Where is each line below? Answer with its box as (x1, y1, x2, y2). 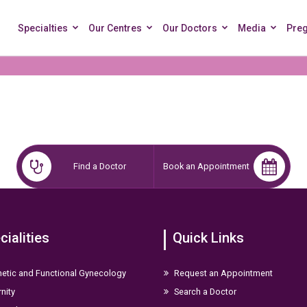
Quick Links (173, 229, 244, 246)
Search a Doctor (172, 286, 236, 297)
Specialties (17, 23, 68, 34)
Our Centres (88, 23, 142, 34)
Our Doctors (162, 23, 217, 34)
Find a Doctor (73, 160, 127, 171)
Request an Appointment (172, 267, 273, 278)
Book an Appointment (162, 160, 249, 171)
